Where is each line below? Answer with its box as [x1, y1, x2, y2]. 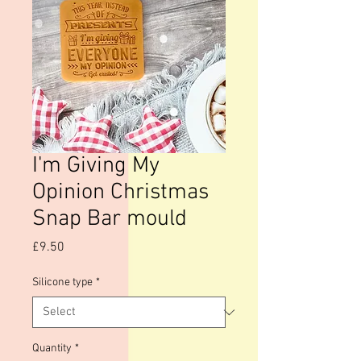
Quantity [32, 342, 72, 355]
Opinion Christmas [32, 179, 209, 206]
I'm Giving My [32, 152, 160, 180]
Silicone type [32, 276, 93, 289]
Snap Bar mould [32, 205, 187, 233]
